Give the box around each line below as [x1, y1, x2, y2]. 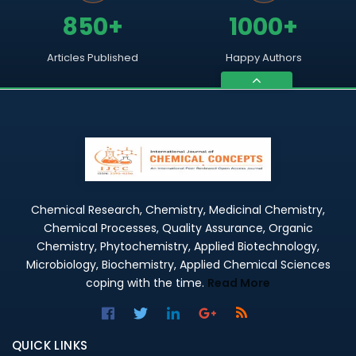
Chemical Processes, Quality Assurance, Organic [43, 220, 313, 237]
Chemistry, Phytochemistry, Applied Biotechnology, [37, 238, 319, 255]
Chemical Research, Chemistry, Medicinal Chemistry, [31, 202, 325, 219]
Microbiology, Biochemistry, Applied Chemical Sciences [25, 257, 331, 273]
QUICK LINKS [12, 337, 88, 354]
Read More [207, 275, 270, 292]
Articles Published [47, 49, 138, 65]
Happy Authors [225, 49, 302, 65]
